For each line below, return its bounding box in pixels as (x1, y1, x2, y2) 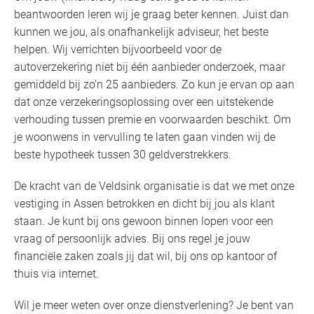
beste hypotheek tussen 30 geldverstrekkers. (14, 148, 231, 162)
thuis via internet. (14, 267, 99, 281)
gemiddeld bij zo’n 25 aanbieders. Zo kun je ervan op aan (14, 78, 294, 92)
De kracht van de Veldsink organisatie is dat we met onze (14, 179, 294, 193)
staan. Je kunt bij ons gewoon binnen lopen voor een (14, 214, 273, 228)
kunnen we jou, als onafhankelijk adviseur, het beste (14, 25, 268, 39)
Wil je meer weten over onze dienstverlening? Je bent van (14, 299, 294, 313)
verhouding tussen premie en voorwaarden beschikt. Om (14, 113, 291, 127)
